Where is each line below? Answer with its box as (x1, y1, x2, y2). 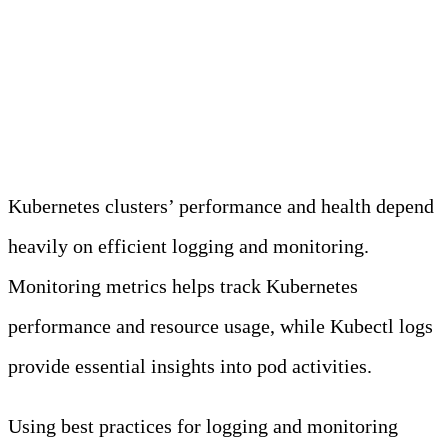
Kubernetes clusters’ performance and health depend (8, 194, 434, 217)
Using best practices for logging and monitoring (8, 414, 398, 437)
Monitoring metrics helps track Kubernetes (8, 274, 358, 297)
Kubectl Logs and (8, 44, 280, 85)
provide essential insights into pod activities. (8, 354, 372, 377)
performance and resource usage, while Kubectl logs (8, 314, 433, 337)
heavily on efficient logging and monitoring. (8, 234, 369, 257)
